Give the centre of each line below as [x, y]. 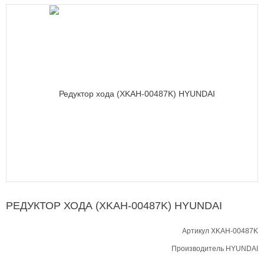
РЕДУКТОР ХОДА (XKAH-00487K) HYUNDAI [114, 206]
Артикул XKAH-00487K [220, 231]
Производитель [199, 249]
